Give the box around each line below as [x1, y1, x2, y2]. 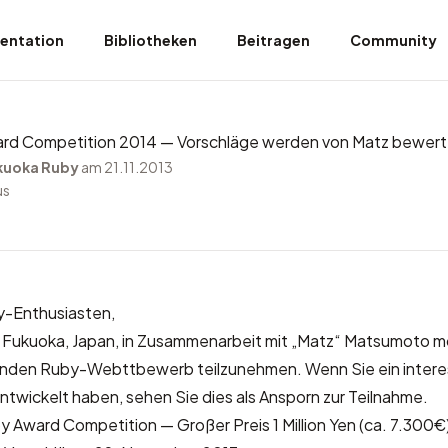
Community [350, 30, 437, 49]
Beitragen [237, 30, 310, 49]
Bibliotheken [104, 30, 197, 49]
